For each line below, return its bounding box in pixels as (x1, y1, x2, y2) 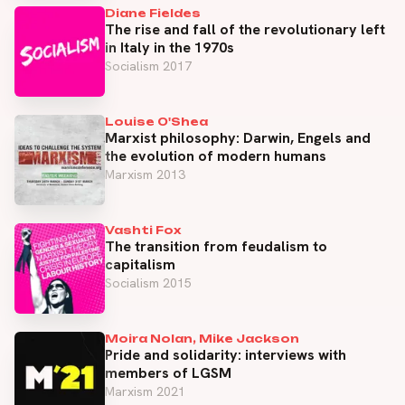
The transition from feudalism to (105, 236, 327, 256)
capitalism (105, 254, 175, 274)
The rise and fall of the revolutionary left (105, 19, 385, 39)
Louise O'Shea (105, 114, 208, 128)
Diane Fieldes (105, 5, 201, 20)
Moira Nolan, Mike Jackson (105, 331, 299, 345)
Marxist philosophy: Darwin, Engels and (105, 127, 371, 147)
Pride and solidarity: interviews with (105, 344, 346, 364)
